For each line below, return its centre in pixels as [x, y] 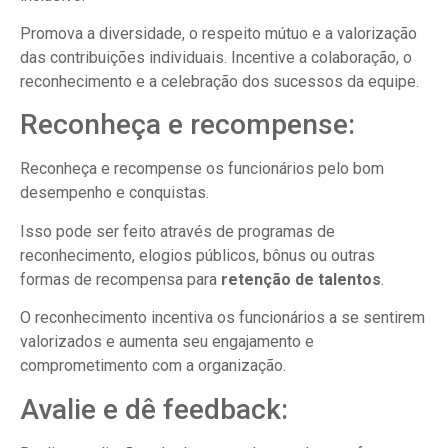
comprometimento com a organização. [153, 366]
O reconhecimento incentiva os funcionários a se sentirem [222, 318]
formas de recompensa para [120, 279]
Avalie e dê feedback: [154, 409]
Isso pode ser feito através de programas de [177, 231]
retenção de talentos [301, 279]
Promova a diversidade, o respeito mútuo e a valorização [218, 33]
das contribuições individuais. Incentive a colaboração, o [216, 57]
